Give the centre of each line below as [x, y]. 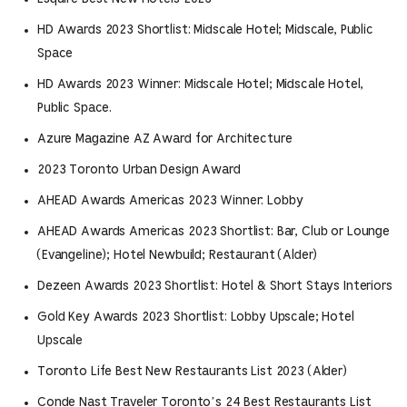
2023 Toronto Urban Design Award [139, 170]
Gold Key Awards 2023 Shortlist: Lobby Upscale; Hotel [196, 317]
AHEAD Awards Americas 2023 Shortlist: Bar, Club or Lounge [214, 232]
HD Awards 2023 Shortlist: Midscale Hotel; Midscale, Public [205, 30]
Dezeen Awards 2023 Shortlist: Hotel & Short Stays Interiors [215, 286]
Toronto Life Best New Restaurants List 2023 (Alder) [192, 372]
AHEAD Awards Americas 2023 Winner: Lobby [170, 201]
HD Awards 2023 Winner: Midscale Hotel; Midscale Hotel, [200, 84]
